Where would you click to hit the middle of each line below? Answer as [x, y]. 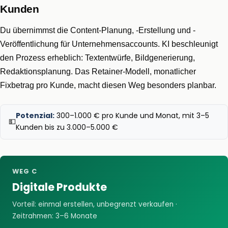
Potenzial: [35, 116]
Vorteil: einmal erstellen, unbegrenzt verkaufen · [95, 205]
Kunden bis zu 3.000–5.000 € [67, 127]
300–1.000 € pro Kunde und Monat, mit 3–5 [132, 116]
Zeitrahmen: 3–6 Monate [55, 216]
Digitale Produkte [60, 187]
